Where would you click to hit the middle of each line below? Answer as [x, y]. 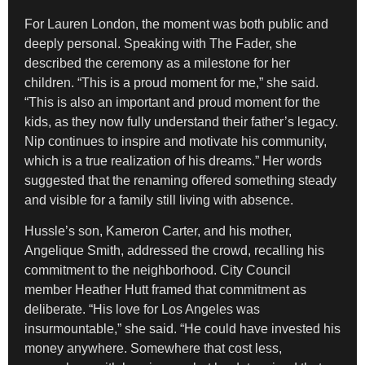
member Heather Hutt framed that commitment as [165, 290]
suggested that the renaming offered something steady [180, 180]
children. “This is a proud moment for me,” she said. [172, 82]
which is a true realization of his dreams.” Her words [173, 161]
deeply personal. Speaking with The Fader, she [161, 43]
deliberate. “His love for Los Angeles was [142, 310]
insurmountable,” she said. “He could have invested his [182, 329]
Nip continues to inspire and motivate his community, [176, 141]
